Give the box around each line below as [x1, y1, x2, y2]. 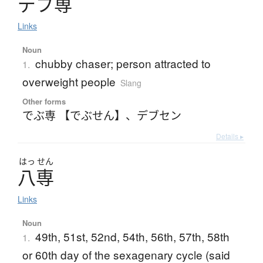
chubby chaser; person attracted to [35, 55, 211, 72]
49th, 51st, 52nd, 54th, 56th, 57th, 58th [35, 228, 230, 245]
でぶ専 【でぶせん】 [22, 107, 126, 123]
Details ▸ [216, 131, 244, 141]
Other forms [22, 96, 66, 107]
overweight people [22, 73, 116, 90]
